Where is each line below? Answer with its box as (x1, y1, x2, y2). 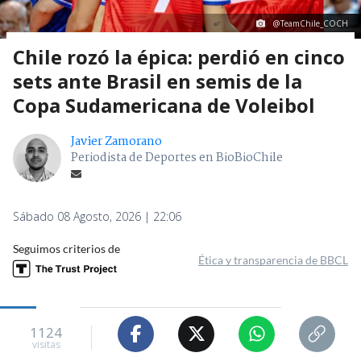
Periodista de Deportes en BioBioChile (71, 147, 283, 168)
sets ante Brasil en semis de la (13, 67, 302, 94)
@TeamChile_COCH (273, 17, 348, 29)
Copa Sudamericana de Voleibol (13, 91, 315, 118)
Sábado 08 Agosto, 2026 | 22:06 (13, 208, 181, 224)
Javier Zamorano (71, 131, 162, 151)
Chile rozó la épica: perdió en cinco (13, 43, 345, 70)
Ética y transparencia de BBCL (198, 252, 348, 267)
